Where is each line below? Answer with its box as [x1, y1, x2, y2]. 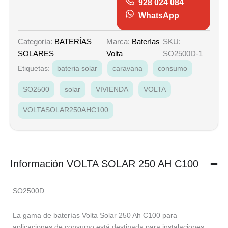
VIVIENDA [96, 85, 128, 94]
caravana [112, 64, 142, 73]
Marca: [106, 37, 132, 46]
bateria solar [57, 64, 97, 73]
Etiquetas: [18, 64, 52, 73]
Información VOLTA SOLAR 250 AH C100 [10, 158, 198, 170]
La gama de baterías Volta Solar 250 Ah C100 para [13, 211, 177, 219]
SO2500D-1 [163, 49, 203, 59]
